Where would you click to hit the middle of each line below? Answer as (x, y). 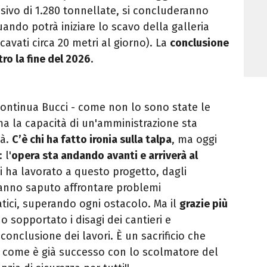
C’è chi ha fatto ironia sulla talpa (92, 140)
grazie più (204, 204)
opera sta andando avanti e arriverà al (105, 156)
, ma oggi (194, 140)
